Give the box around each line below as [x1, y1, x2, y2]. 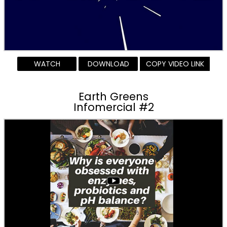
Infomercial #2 [73, 99, 154, 115]
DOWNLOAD [87, 58, 129, 69]
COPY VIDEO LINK [145, 58, 204, 69]
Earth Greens [79, 89, 148, 104]
